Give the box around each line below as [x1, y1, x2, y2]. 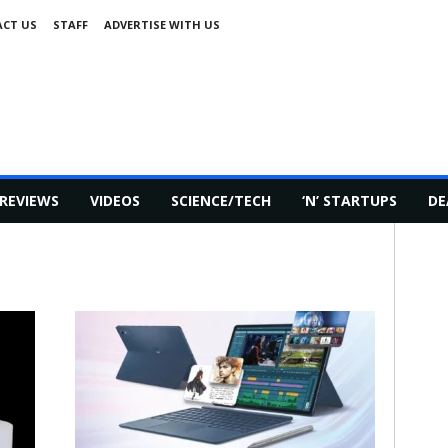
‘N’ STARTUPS [301, 191, 397, 210]
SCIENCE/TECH [170, 191, 271, 210]
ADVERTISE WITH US [103, 17, 220, 32]
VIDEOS [89, 191, 140, 210]
